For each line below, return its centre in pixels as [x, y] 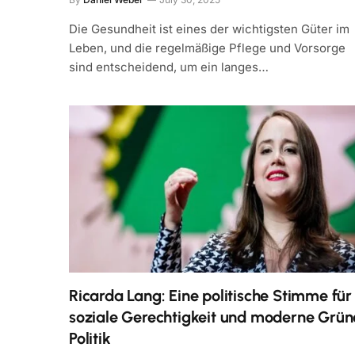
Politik [90, 338]
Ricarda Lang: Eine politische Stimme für [210, 295]
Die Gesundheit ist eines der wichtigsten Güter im [209, 29]
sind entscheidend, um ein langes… [169, 67]
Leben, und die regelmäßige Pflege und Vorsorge [207, 48]
